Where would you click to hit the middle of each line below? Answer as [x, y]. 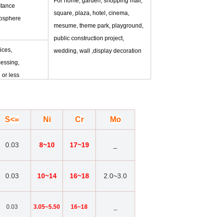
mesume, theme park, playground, [99, 26]
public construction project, [89, 39]
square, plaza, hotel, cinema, [92, 13]
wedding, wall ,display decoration [98, 51]
